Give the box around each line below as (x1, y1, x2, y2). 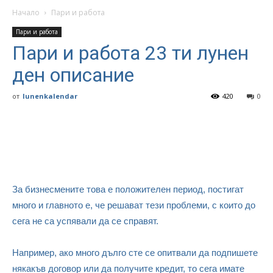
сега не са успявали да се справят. (12, 216, 158, 226)
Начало (12, 7, 40, 18)
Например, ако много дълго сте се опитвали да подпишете (12, 247, 258, 258)
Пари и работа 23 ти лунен (12, 41, 249, 65)
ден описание (12, 63, 134, 87)
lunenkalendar (23, 91, 77, 101)
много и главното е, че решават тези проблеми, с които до (12, 200, 255, 210)
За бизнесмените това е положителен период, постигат (12, 184, 244, 194)
